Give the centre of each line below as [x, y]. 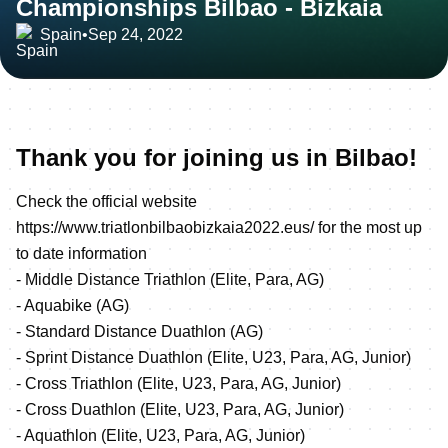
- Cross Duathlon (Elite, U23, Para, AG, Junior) [180, 409]
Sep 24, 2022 [135, 34]
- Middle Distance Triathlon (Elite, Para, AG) [170, 279]
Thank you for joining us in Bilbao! [216, 157]
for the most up [368, 227]
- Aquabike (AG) [72, 305]
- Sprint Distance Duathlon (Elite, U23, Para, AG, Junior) [213, 357]
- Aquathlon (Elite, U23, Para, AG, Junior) [160, 435]
